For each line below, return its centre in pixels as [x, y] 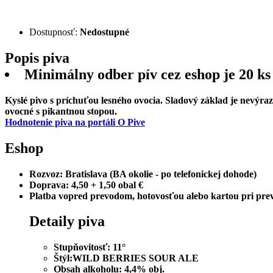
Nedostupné [105, 32]
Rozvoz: [46, 174]
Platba [43, 196]
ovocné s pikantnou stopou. [61, 111]
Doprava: [49, 185]
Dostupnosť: [55, 32]
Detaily [54, 222]
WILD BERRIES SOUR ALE [136, 258]
